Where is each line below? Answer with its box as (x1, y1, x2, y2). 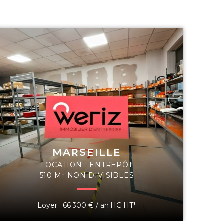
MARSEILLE (52, 146, 121, 158)
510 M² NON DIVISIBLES (39, 170, 134, 180)
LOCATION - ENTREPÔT (40, 160, 133, 169)
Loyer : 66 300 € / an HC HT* (37, 200, 136, 210)
